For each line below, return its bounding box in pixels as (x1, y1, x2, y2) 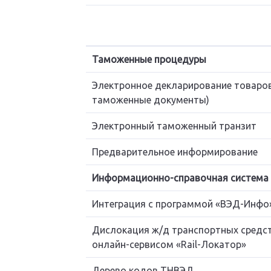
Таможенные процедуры (91, 53, 206, 65)
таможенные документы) (91, 94, 209, 105)
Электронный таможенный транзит (91, 120, 256, 131)
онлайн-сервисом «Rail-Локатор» (91, 238, 246, 250)
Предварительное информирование (91, 146, 258, 157)
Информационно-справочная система (91, 172, 269, 183)
